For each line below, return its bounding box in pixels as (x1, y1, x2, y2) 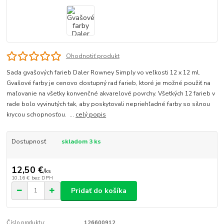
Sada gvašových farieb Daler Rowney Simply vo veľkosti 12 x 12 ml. (6, 68, 201, 77)
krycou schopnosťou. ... (6, 110, 76, 119)
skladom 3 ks (61, 137, 101, 146)
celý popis (75, 110, 106, 119)
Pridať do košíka (71, 185, 126, 195)
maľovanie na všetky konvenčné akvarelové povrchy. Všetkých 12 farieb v (6, 89, 215, 98)
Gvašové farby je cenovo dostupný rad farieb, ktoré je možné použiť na (6, 79, 211, 87)
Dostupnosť (11, 137, 46, 146)
